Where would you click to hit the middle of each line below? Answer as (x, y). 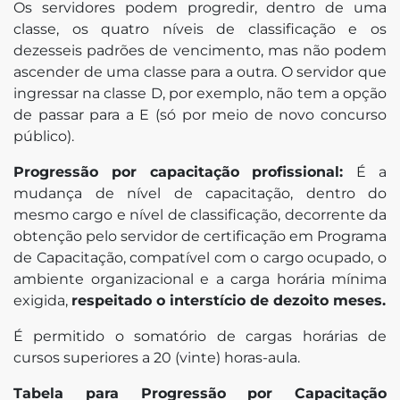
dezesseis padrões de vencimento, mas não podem (200, 50)
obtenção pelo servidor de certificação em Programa (200, 236)
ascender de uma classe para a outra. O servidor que (200, 71)
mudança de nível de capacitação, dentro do (200, 193)
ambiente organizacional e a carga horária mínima (200, 279)
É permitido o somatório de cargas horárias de (200, 336)
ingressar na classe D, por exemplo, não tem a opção (200, 93)
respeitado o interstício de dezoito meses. (229, 300)
